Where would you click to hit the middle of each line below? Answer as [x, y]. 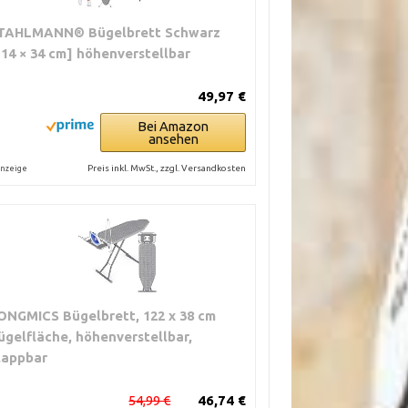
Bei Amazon [173, 126]
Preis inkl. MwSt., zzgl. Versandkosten [167, 168]
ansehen [173, 139]
